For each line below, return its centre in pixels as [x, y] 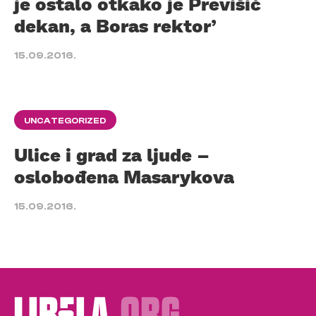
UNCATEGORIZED [65, 121]
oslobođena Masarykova [124, 176]
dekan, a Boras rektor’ [115, 25]
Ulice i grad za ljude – [112, 154]
